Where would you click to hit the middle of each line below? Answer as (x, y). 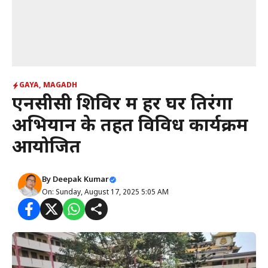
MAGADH (60, 86)
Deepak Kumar (81, 180)
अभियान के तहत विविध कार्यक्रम (130, 127)
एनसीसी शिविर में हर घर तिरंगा (122, 105)
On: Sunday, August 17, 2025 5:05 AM (105, 193)
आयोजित (46, 148)
